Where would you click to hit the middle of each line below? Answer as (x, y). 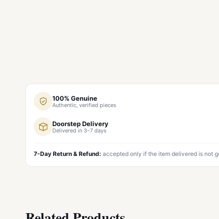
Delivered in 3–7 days (79, 130)
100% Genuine (75, 98)
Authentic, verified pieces (84, 105)
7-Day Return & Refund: (67, 154)
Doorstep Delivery (80, 123)
